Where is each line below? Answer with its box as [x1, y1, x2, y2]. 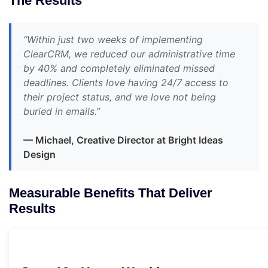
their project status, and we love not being [23, 91, 216, 103]
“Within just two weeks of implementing [23, 33, 203, 46]
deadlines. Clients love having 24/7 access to [23, 77, 229, 89]
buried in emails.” [23, 105, 100, 118]
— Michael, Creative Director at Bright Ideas [23, 134, 223, 147]
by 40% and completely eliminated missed [23, 62, 215, 75]
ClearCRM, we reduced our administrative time [23, 48, 235, 60]
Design [23, 148, 56, 161]
